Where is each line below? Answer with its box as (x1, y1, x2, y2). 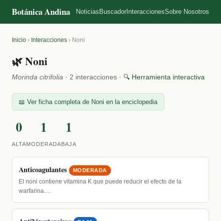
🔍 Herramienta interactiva (123, 73, 205, 81)
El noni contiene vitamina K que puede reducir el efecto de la (18, 178, 182, 185)
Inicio (12, 37, 26, 43)
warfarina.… (18, 187, 51, 194)
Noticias (76, 8, 99, 15)
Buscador (99, 8, 126, 15)
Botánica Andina (12, 5, 70, 18)
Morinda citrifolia (12, 73, 63, 81)
